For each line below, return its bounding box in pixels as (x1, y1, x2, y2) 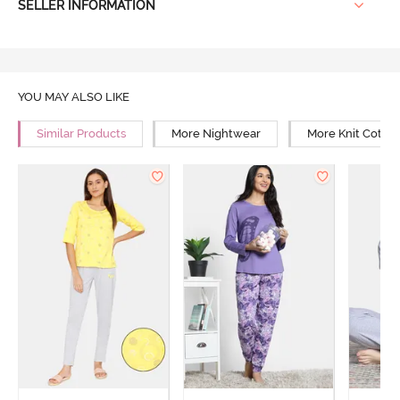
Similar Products (36, 127, 126, 141)
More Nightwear (171, 127, 262, 141)
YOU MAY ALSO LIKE (17, 89, 129, 104)
